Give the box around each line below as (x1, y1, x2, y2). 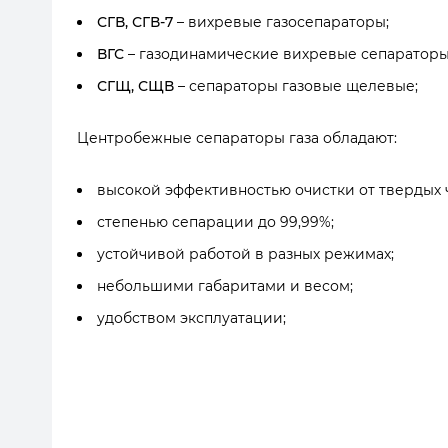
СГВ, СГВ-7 (97, 13, 173, 31)
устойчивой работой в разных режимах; (97, 245, 394, 263)
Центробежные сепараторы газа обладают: (77, 129, 397, 147)
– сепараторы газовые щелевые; (174, 77, 418, 95)
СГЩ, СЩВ (97, 77, 174, 95)
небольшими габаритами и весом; (97, 277, 353, 295)
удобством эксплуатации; (97, 309, 286, 327)
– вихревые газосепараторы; (173, 13, 389, 31)
